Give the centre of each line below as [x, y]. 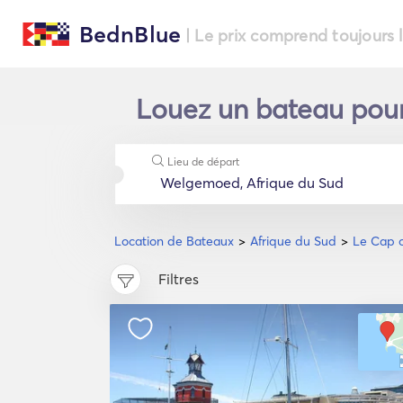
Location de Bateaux [174, 241]
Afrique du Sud [293, 241]
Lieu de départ [203, 161]
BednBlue [130, 34]
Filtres [179, 279]
